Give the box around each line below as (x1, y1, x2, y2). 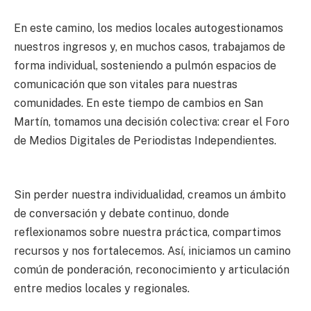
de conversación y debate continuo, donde (14, 207, 229, 221)
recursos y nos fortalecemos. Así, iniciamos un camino (14, 244, 291, 258)
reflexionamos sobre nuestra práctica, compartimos (14, 226, 281, 239)
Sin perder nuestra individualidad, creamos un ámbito (14, 188, 286, 202)
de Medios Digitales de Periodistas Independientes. (14, 133, 276, 147)
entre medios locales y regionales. (14, 282, 190, 296)
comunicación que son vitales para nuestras (14, 77, 237, 91)
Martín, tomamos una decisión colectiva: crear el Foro (14, 115, 289, 128)
